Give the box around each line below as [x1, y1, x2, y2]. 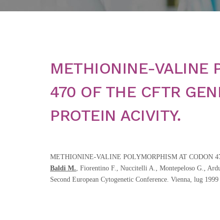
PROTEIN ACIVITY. [50, 106, 181, 125]
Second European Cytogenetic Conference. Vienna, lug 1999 [50, 176, 219, 183]
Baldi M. [50, 165, 76, 172]
